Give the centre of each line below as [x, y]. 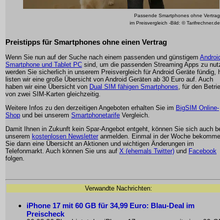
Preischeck [45, 214]
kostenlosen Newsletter [65, 136]
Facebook [203, 151]
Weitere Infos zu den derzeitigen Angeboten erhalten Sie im [91, 108]
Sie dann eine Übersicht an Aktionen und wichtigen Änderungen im [100, 144]
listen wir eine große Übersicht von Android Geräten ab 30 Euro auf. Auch [109, 79]
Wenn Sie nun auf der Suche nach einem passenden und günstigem [103, 57]
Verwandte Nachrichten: [119, 188]
